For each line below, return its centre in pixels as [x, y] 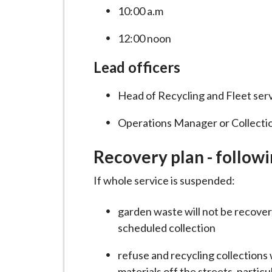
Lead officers [137, 67]
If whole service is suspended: [164, 180]
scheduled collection [167, 228]
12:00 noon [144, 38]
